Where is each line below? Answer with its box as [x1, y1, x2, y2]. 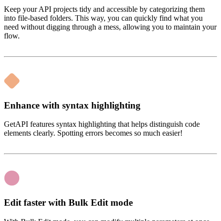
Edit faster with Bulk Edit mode [4, 197, 133, 208]
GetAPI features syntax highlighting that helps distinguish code [4, 120, 200, 129]
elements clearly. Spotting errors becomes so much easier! [4, 129, 183, 138]
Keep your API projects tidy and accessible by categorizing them [4, 4, 205, 13]
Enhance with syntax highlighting [4, 100, 141, 110]
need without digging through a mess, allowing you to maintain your [4, 22, 217, 31]
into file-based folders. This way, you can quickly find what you [4, 13, 203, 22]
